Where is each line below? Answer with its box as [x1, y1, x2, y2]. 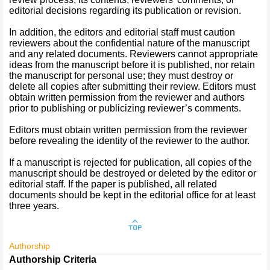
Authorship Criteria [9, 254, 96, 265]
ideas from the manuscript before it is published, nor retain [9, 60, 255, 70]
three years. [9, 201, 59, 211]
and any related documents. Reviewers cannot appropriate [9, 49, 258, 59]
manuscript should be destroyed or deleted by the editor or [9, 168, 256, 178]
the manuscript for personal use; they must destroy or [9, 71, 233, 81]
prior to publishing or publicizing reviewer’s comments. [9, 103, 241, 113]
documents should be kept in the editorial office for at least [9, 190, 256, 200]
